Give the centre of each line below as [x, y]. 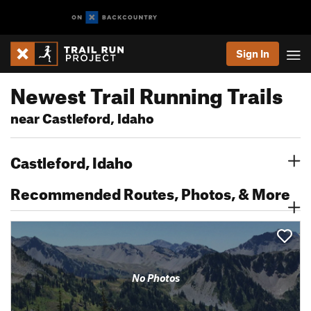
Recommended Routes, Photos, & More [150, 191]
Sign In [253, 53]
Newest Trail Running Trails [146, 92]
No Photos [155, 278]
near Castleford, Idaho [82, 116]
